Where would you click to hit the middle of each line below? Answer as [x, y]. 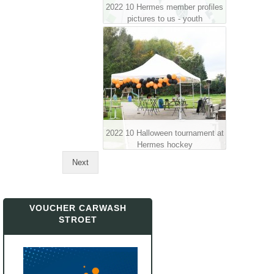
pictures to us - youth [165, 19]
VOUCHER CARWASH [78, 208]
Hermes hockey [165, 145]
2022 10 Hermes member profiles [165, 7]
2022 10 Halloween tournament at [165, 133]
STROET [78, 220]
